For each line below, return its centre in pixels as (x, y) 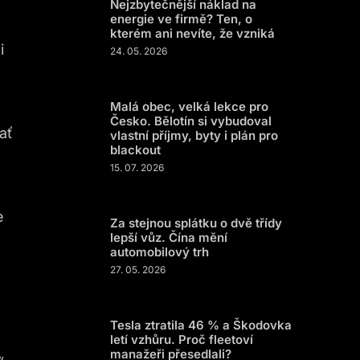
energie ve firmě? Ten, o (181, 19)
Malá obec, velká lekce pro (189, 106)
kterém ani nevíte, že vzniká (192, 33)
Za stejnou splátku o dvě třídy (196, 223)
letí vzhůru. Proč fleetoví (182, 340)
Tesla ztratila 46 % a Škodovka (201, 325)
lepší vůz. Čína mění (169, 237)
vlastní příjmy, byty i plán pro (194, 135)
